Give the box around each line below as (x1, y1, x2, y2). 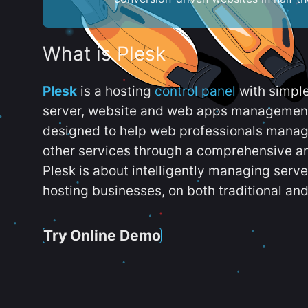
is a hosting (77, 83, 155, 99)
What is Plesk (43, 42, 166, 66)
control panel (155, 83, 236, 99)
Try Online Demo (43, 225, 161, 244)
